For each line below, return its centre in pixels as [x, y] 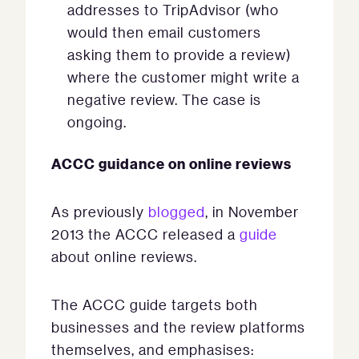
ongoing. [97, 122]
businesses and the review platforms [178, 327]
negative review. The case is [164, 100]
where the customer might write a [184, 77]
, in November [252, 212]
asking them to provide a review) [179, 55]
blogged [177, 212]
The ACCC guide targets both [155, 305]
